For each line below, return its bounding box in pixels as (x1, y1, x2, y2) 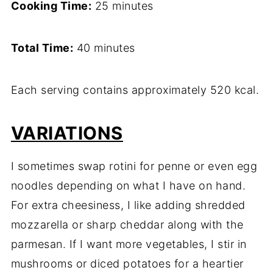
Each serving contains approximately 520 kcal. (10, 83, 260, 97)
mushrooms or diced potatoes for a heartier (10, 257, 244, 271)
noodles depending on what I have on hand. (10, 179, 246, 193)
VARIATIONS (10, 122, 123, 144)
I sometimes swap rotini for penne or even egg (10, 160, 258, 173)
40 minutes (73, 41, 135, 55)
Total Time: (10, 41, 74, 55)
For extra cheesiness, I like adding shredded (10, 199, 246, 212)
